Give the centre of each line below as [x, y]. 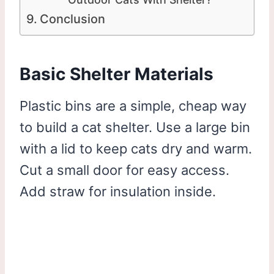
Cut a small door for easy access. [124, 170]
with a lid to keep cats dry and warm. [136, 148]
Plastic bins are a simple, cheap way [133, 106]
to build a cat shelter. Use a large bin [135, 127]
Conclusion [72, 19]
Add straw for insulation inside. [118, 191]
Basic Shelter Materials [117, 74]
